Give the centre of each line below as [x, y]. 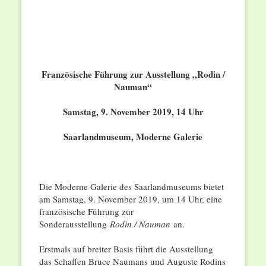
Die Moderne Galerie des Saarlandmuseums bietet [131, 187]
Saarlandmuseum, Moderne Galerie [133, 137]
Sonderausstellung [74, 224]
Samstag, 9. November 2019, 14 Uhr [133, 112]
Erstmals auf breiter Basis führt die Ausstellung [126, 249]
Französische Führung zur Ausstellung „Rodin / [133, 75]
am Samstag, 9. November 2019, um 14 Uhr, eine [130, 199]
